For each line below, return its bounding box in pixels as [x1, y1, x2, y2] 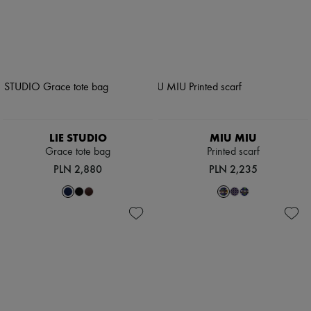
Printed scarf [207, 146, 260, 158]
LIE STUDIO [49, 131, 107, 145]
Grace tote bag [45, 146, 110, 158]
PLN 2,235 [209, 162, 258, 176]
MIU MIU [210, 131, 257, 145]
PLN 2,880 [53, 162, 102, 176]
